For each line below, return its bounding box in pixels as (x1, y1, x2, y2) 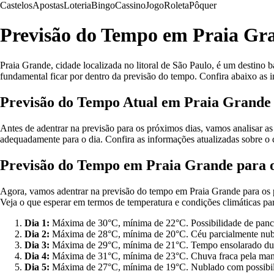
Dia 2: (24, 228, 50, 239)
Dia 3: (24, 239, 50, 250)
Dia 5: (24, 261, 50, 272)
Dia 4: (24, 250, 50, 261)
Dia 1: (24, 217, 50, 228)
